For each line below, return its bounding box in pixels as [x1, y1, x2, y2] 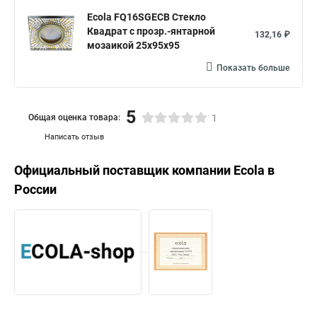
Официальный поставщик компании [14, 163, 234, 178]
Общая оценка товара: [28, 112, 120, 122]
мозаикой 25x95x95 [87, 40, 180, 51]
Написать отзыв [45, 132, 104, 142]
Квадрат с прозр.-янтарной [87, 25, 215, 37]
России [14, 182, 57, 197]
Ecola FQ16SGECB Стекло [87, 11, 206, 23]
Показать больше [217, 63, 289, 73]
